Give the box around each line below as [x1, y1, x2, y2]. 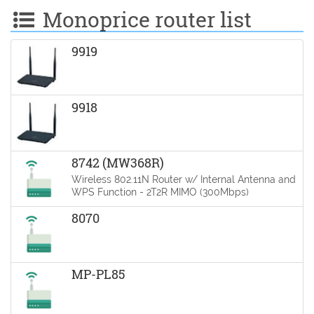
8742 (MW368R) [71, 153, 164, 171]
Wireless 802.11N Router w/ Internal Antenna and [71, 172, 296, 185]
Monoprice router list [37, 6, 252, 33]
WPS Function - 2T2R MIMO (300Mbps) [71, 185, 249, 198]
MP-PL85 [71, 265, 125, 282]
